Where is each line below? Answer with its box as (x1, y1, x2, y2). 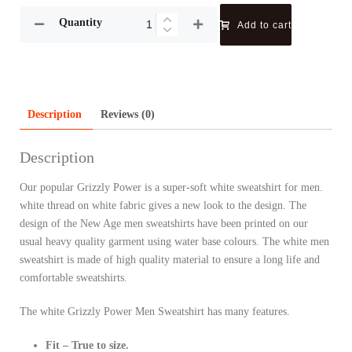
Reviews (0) (101, 108, 155, 120)
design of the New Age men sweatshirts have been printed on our (20, 218, 308, 230)
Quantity (59, 16, 102, 28)
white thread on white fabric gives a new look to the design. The (20, 200, 306, 212)
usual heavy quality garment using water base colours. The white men (20, 236, 329, 248)
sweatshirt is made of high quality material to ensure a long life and (20, 254, 320, 266)
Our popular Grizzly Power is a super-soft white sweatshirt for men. (20, 181, 323, 194)
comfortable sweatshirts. (20, 272, 127, 284)
